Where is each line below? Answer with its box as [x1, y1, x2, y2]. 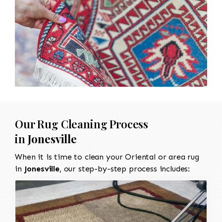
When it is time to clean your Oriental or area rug [15, 152, 199, 162]
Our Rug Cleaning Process [15, 116, 149, 131]
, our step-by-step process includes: [59, 164, 190, 173]
